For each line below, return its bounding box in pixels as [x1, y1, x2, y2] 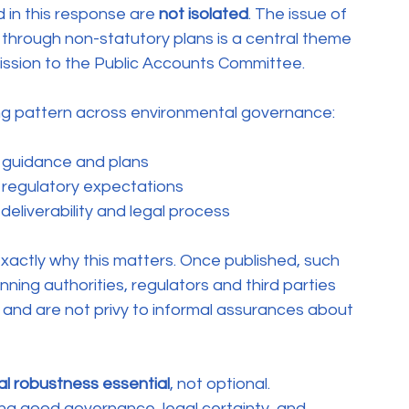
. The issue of [248, 5, 351, 24]
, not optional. [170, 375, 270, 393]
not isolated [159, 5, 248, 24]
